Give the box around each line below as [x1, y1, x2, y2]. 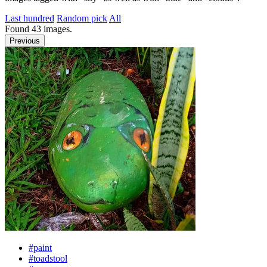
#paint [29, 243, 52, 253]
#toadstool [29, 253, 67, 263]
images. [41, 24, 72, 34]
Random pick [57, 13, 107, 23]
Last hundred [5, 13, 54, 23]
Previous [10, 36, 40, 45]
